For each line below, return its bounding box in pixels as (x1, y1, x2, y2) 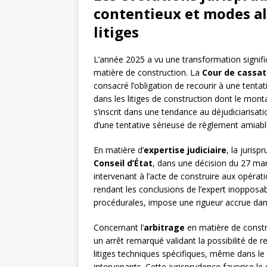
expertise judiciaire (144, 144, 226, 156)
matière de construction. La (94, 67, 202, 79)
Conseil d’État (94, 157, 153, 169)
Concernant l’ (94, 222, 144, 234)
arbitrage (144, 222, 185, 234)
